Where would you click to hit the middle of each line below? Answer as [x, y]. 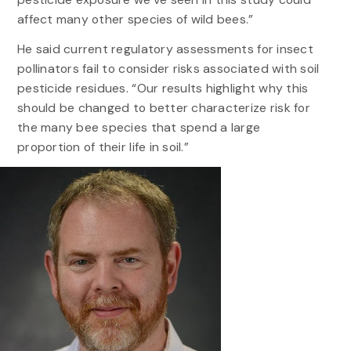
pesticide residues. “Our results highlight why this [163, 88]
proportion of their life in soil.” [103, 147]
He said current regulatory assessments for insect [165, 49]
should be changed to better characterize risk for [163, 107]
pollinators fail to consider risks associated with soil [168, 68]
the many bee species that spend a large [139, 127]
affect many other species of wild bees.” [135, 19]
